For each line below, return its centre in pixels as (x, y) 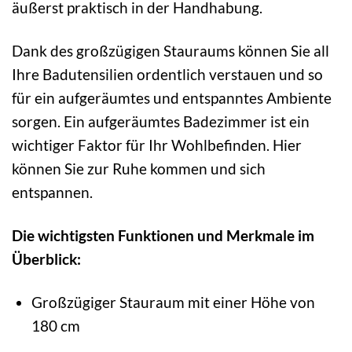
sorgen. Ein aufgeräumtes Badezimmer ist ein (161, 121)
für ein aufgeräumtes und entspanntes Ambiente (172, 97)
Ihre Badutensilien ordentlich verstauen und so (167, 74)
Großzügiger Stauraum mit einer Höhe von (173, 302)
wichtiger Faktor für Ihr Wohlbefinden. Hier (157, 145)
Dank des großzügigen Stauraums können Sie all (170, 50)
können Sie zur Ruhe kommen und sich (139, 168)
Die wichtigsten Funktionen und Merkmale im (163, 235)
